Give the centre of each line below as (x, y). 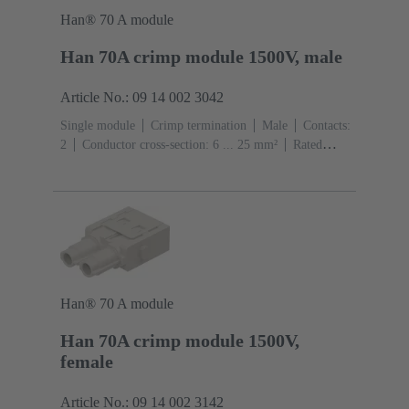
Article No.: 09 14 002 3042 (142, 98)
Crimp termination (199, 126)
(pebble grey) (95, 184)
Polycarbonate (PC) (196, 164)
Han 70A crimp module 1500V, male (201, 57)
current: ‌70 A (95, 164)
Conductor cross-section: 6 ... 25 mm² (180, 145)
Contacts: (327, 126)
